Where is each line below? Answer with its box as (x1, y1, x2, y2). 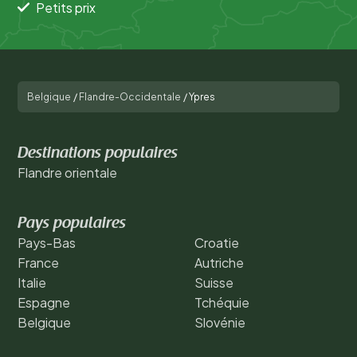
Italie (18, 273, 46, 291)
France (18, 253, 59, 271)
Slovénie (194, 313, 245, 331)
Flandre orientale (18, 163, 117, 181)
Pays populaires (18, 215, 126, 232)
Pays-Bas (18, 233, 76, 251)
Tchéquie (194, 293, 249, 311)
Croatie (194, 233, 239, 251)
